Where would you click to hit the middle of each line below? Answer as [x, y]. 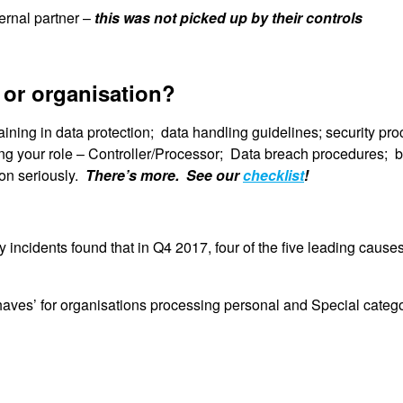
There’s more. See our [164, 175]
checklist [273, 175]
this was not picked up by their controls [228, 17]
